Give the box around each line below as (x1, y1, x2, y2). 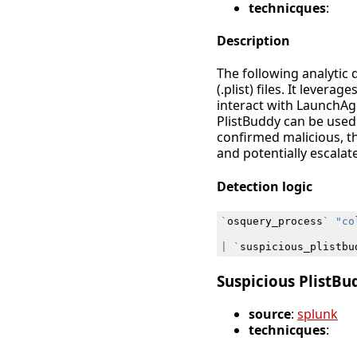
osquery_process (226, 214, 323, 227)
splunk (297, 304, 338, 323)
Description (217, 32, 290, 50)
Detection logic (217, 177, 312, 195)
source (249, 304, 291, 323)
